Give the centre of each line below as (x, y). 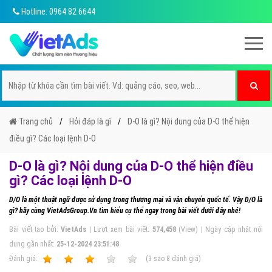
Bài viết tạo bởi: (35, 229)
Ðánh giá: (24, 259)
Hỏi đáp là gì (90, 121)
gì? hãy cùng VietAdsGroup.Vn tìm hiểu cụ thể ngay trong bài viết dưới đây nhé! (125, 211)
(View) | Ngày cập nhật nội (219, 229)
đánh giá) (185, 259)
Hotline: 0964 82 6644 (57, 12)
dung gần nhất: (33, 244)
